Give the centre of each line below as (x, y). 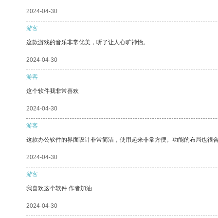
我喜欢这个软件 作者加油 (59, 188)
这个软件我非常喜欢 (53, 91)
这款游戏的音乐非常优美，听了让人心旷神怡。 (88, 42)
